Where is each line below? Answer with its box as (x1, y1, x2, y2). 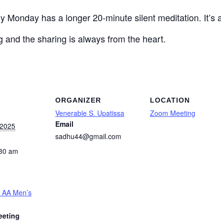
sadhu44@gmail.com (55, 131, 121, 142)
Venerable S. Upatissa (55, 108, 124, 118)
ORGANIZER (55, 96, 101, 105)
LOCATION (150, 96, 190, 105)
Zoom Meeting (150, 108, 195, 118)
